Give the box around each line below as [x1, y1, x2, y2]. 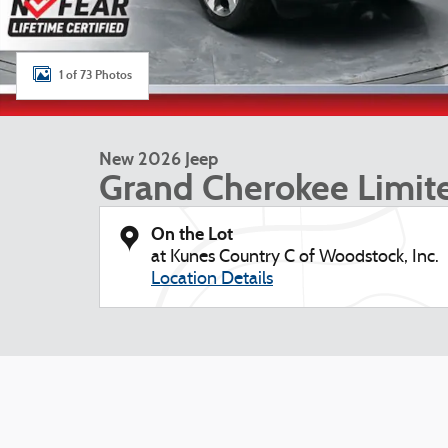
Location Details [151, 270, 273, 289]
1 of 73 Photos [59, 67, 132, 82]
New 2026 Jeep [99, 148, 218, 170]
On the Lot [151, 223, 233, 245]
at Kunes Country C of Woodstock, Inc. [151, 248, 439, 267]
